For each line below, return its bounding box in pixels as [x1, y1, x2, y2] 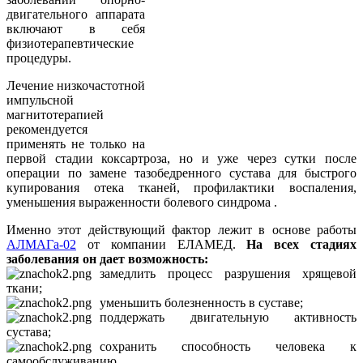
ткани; [6, 280, 42, 295]
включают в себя [6, 21, 145, 36]
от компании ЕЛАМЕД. [76, 237, 247, 251]
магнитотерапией [6, 107, 104, 122]
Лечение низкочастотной [6, 78, 145, 92]
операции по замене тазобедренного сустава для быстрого [6, 165, 357, 180]
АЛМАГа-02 [6, 237, 76, 251]
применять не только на [6, 136, 145, 151]
